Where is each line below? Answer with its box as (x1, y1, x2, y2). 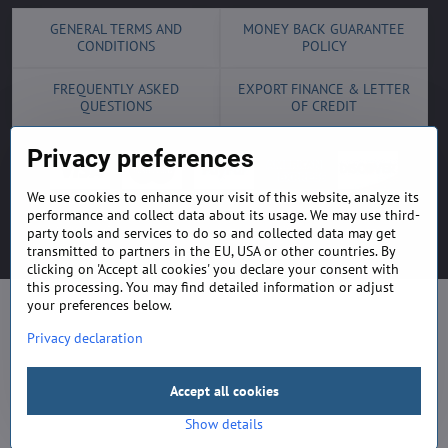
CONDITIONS (77, 36, 155, 55)
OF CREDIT (291, 96, 357, 115)
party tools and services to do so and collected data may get (27, 224, 396, 242)
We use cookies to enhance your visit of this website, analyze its (27, 188, 419, 206)
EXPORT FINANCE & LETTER (238, 79, 410, 98)
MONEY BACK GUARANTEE (243, 19, 405, 38)
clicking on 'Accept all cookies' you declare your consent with (27, 260, 399, 278)
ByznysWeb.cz (250, 242, 333, 261)
